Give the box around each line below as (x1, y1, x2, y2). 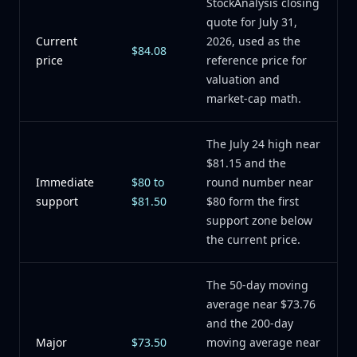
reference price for (206, 53, 307, 68)
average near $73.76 (206, 296, 316, 312)
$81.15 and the (206, 155, 286, 171)
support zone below (206, 213, 312, 228)
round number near (206, 175, 313, 190)
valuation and (206, 72, 280, 87)
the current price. (206, 232, 300, 247)
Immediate (36, 175, 94, 190)
